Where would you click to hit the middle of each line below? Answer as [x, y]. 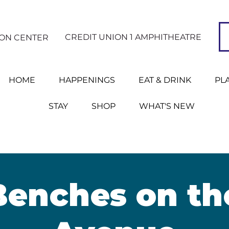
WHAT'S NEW [167, 106]
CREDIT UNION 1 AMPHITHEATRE [133, 37]
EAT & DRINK [165, 80]
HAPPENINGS [87, 80]
